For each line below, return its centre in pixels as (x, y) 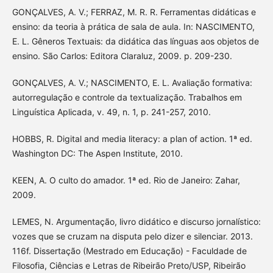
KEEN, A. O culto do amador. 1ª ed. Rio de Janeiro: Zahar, (126, 180)
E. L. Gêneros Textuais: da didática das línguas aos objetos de (135, 41)
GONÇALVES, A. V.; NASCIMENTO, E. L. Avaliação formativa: (132, 82)
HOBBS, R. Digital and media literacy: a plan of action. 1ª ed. (132, 138)
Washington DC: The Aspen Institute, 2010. (97, 153)
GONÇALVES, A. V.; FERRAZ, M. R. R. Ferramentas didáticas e (134, 12)
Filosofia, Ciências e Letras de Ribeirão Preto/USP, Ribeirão (129, 265)
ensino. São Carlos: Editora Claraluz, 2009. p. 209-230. (122, 55)
